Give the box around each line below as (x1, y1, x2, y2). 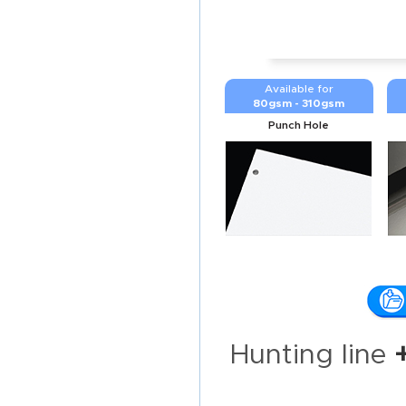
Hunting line (229, 342, 394, 369)
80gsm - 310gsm (253, 98, 344, 109)
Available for (264, 83, 333, 94)
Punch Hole (268, 120, 329, 130)
